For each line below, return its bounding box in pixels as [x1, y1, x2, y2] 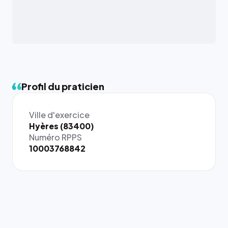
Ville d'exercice [29, 109, 90, 120]
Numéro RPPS [29, 132, 82, 142]
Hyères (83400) [29, 121, 94, 131]
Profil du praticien [21, 80, 104, 92]
